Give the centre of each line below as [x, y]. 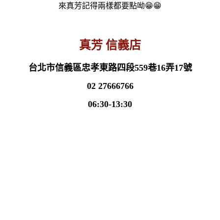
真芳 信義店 [110, 45]
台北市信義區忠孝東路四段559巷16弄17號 [110, 68]
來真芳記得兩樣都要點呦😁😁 [110, 5]
